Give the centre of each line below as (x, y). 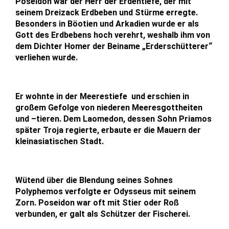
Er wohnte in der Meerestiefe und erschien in (102, 96)
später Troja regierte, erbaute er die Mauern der (108, 130)
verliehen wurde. (47, 57)
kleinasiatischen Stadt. (61, 141)
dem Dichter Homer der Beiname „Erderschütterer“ (114, 46)
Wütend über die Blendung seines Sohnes (94, 180)
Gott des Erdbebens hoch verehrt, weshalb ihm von (113, 35)
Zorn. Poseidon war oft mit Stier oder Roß (97, 202)
